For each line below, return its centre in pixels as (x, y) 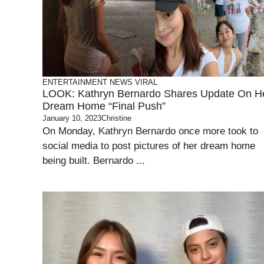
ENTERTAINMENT (75, 82)
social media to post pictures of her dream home (149, 146)
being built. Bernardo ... (94, 161)
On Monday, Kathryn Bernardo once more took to (150, 131)
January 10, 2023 (72, 118)
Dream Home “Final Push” (104, 106)
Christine (116, 118)
